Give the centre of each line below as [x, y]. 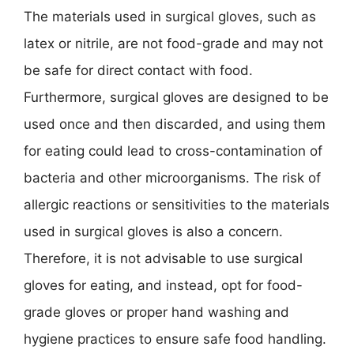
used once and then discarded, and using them [175, 124]
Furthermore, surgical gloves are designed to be [176, 97]
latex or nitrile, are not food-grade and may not [173, 43]
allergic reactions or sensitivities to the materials [177, 205]
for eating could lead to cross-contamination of [173, 151]
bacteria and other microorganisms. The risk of [172, 178]
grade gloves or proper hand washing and [156, 312]
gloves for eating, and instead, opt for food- [163, 285]
